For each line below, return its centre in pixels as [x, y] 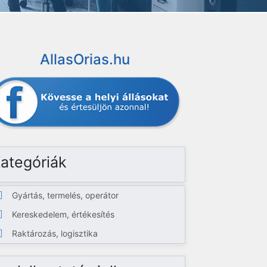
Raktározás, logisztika [55, 233]
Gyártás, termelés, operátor [66, 195]
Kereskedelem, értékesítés [63, 214]
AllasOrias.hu [85, 59]
